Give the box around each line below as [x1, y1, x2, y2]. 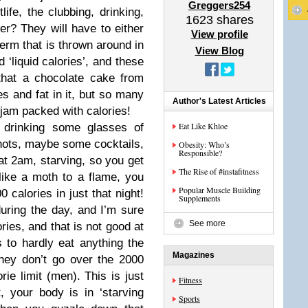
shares [212, 13, 254, 27]
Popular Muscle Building [179, 184, 261, 195]
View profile [190, 28, 248, 40]
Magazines [173, 250, 214, 260]
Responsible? [179, 147, 222, 158]
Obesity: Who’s [179, 139, 230, 150]
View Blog [195, 45, 244, 56]
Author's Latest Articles [173, 96, 266, 106]
